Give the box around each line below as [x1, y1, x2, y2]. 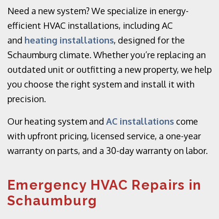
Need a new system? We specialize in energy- [7, 5, 189, 16]
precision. [7, 93, 46, 104]
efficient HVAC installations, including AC [7, 20, 173, 31]
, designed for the [114, 35, 185, 45]
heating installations [24, 35, 114, 45]
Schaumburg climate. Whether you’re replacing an [7, 49, 206, 60]
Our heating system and [7, 116, 104, 127]
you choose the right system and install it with [7, 79, 195, 89]
